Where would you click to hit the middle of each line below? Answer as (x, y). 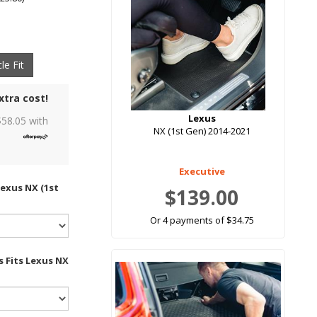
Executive (202, 172)
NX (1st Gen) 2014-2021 (202, 131)
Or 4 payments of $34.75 (202, 220)
